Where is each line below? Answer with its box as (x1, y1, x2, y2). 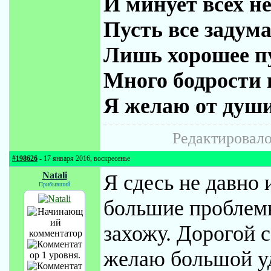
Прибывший (39, 181, 70, 188)
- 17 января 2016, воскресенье (38, 154, 130, 163)
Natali (42, 170, 67, 180)
